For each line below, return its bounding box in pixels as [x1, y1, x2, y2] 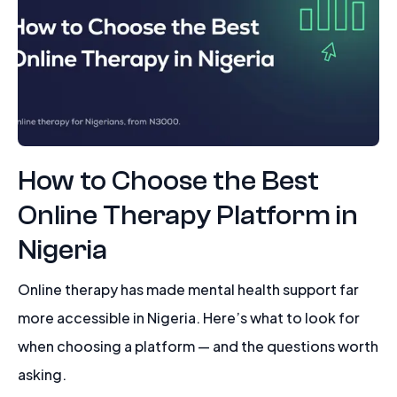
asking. [18, 362, 66, 385]
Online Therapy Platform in [18, 199, 358, 231]
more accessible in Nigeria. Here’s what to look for [18, 305, 360, 329]
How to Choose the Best [18, 165, 319, 197]
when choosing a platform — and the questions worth [18, 333, 378, 357]
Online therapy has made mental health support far [18, 276, 359, 300]
